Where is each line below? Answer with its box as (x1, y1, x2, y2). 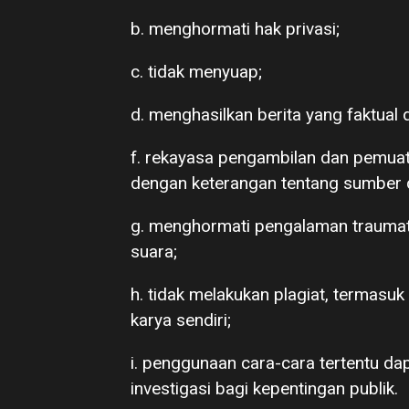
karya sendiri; (131, 309, 231, 330)
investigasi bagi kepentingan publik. (131, 378, 398, 399)
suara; (131, 241, 177, 262)
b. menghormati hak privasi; (131, 18, 340, 39)
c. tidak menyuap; (131, 61, 262, 82)
